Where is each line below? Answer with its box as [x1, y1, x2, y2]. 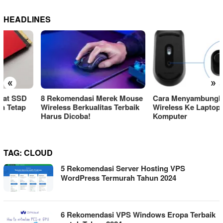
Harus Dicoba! [3, 111, 53, 122]
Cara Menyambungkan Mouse [115, 93, 219, 104]
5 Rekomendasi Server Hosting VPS [61, 163, 185, 174]
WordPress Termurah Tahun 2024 [61, 172, 176, 184]
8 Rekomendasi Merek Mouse [3, 93, 106, 104]
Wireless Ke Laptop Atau [115, 102, 202, 113]
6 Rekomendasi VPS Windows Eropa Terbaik [61, 209, 216, 221]
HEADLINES [3, 13, 51, 25]
